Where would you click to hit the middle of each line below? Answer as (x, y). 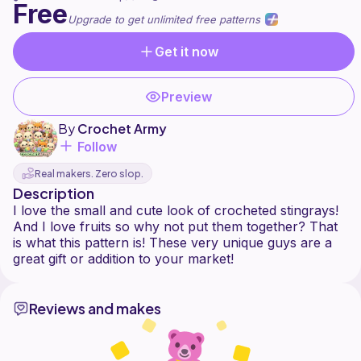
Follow (97, 147)
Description (54, 193)
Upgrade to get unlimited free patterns (166, 20)
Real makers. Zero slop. (89, 173)
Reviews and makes (95, 309)
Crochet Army (122, 128)
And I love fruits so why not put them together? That (175, 227)
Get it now (187, 52)
